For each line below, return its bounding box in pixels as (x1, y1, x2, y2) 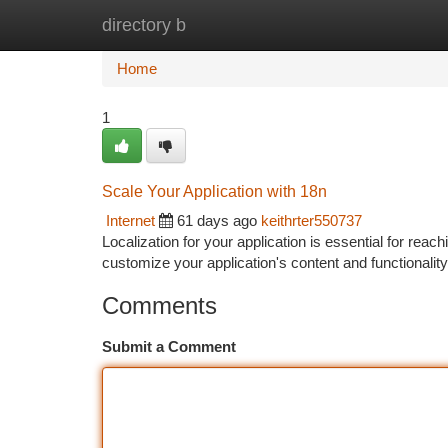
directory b (102, 15, 186, 35)
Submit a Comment (102, 338, 236, 355)
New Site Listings (202, 16, 315, 33)
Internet (106, 212, 155, 229)
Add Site (345, 16, 400, 33)
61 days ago (177, 212, 257, 229)
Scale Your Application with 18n (102, 183, 327, 200)
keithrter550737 (261, 212, 362, 229)
